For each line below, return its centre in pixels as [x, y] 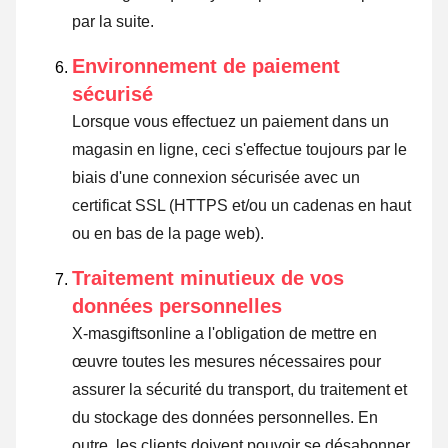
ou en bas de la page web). [168, 234]
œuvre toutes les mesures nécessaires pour [226, 362]
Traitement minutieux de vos [208, 278]
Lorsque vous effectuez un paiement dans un [230, 122]
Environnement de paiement [206, 66]
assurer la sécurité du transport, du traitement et [239, 390]
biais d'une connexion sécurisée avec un [216, 178]
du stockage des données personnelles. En [225, 418]
